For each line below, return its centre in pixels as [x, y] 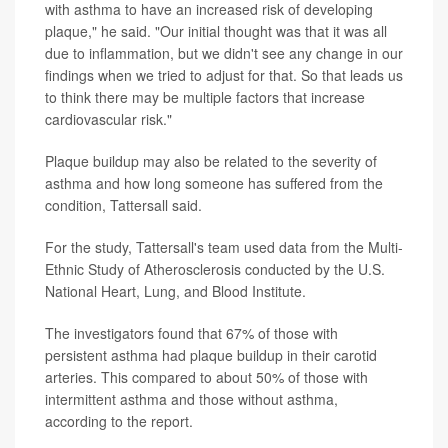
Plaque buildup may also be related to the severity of [211, 161]
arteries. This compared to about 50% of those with [206, 377]
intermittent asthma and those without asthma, [191, 399]
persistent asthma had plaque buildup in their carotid [211, 355]
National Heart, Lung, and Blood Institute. [175, 291]
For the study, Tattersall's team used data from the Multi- [224, 247]
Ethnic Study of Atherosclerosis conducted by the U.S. [215, 269]
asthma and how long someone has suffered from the [214, 183]
